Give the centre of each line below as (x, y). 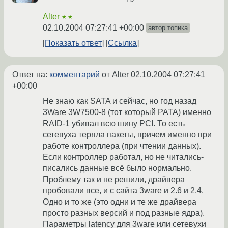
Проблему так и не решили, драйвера (114, 180)
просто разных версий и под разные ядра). (124, 213)
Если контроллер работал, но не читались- (123, 157)
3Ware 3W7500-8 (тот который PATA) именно (127, 112)
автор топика (168, 28)
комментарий (75, 75)
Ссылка (122, 43)
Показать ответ (73, 43)
